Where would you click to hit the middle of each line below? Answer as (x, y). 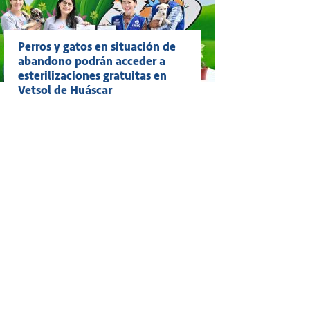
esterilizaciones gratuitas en (92, 76)
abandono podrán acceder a (92, 61)
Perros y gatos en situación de (97, 47)
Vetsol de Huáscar (65, 90)
